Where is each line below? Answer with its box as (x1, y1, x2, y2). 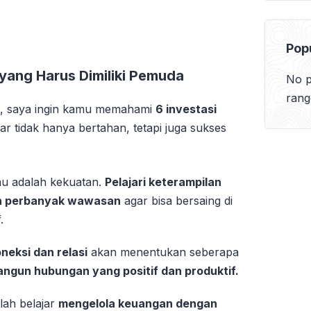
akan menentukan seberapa (87, 244, 239, 259)
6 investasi (155, 101, 217, 116)
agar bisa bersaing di (121, 193, 233, 208)
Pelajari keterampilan (105, 174, 222, 189)
